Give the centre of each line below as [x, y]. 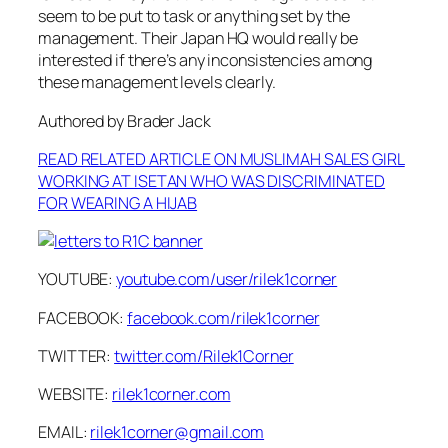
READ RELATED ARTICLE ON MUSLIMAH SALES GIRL [221, 158]
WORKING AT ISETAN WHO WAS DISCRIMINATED [212, 180]
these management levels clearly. [157, 82]
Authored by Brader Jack [124, 120]
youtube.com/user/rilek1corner [227, 279]
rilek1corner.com [171, 394]
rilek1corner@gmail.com [177, 432]
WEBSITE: [75, 394]
